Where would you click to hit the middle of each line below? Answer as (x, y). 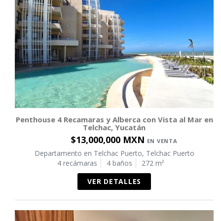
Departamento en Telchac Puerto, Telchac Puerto (114, 153)
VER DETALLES (114, 182)
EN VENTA (162, 141)
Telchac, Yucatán (114, 128)
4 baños (119, 163)
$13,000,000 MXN (109, 140)
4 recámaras (77, 163)
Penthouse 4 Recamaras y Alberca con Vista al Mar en (114, 120)
